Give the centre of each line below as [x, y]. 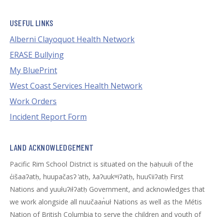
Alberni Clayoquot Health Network [72, 39]
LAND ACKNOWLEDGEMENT [52, 147]
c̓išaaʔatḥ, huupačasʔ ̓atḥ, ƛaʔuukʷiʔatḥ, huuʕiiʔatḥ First [97, 177]
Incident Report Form [48, 117]
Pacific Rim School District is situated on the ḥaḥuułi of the [101, 164]
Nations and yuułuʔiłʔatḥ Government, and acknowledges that [107, 189]
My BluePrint [33, 70]
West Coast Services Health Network [76, 86]
